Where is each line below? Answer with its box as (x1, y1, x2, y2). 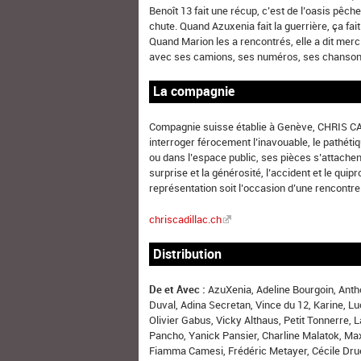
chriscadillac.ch (149, 211, 222, 226)
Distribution (153, 245, 222, 263)
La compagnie (153, 82, 235, 101)
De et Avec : (149, 281, 206, 297)
